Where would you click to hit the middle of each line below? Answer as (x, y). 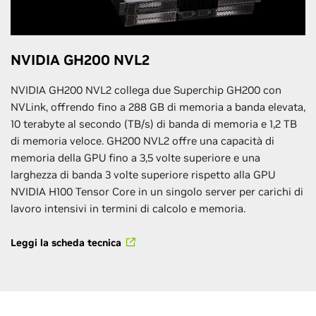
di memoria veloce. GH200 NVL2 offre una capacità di (142, 140)
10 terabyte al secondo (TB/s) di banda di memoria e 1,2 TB (154, 123)
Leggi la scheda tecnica (66, 242)
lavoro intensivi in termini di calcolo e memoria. (128, 208)
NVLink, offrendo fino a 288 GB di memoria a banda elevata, (158, 107)
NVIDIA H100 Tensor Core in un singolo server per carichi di (157, 191)
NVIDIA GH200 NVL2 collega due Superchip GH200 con (146, 90)
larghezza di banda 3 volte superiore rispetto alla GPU (143, 174)
